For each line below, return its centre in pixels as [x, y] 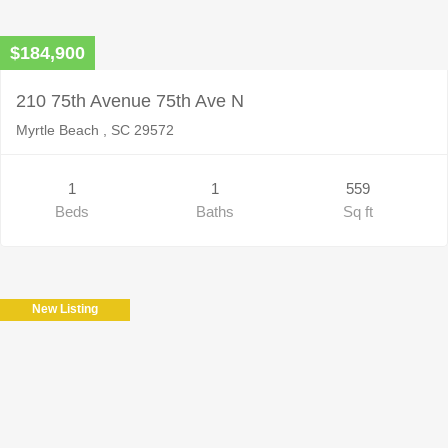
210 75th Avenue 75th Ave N [130, 100]
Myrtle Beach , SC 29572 [95, 129]
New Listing [65, 308]
